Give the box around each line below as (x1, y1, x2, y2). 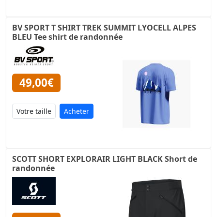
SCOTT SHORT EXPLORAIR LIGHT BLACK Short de (12, 153, 197, 164)
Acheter (64, 106, 89, 116)
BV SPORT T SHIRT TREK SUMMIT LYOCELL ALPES (12, 22, 196, 33)
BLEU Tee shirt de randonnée (12, 31, 123, 43)
